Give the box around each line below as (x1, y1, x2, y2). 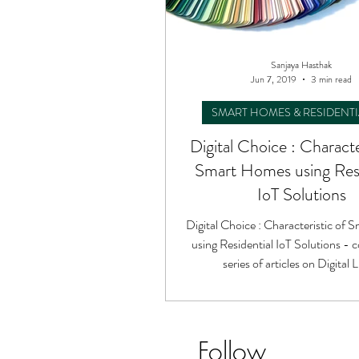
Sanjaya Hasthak (271, 57, 332, 72)
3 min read (311, 72, 352, 87)
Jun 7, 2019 (251, 72, 296, 87)
